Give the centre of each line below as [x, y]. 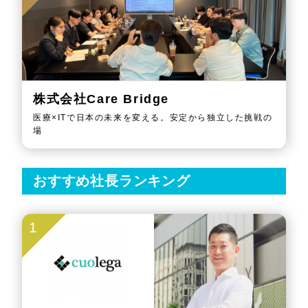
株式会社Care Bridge [101, 99]
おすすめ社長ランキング [112, 180]
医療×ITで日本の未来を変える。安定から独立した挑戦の [153, 117]
